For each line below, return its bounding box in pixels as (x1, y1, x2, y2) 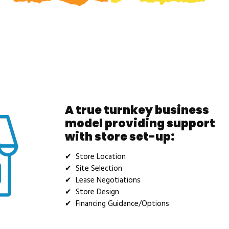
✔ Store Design (65, 186, 119, 198)
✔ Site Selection (65, 162, 122, 175)
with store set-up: (65, 128, 175, 145)
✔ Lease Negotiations (65, 174, 141, 187)
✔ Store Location (65, 150, 126, 163)
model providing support (65, 115, 215, 131)
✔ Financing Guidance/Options (65, 197, 169, 210)
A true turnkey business (65, 102, 209, 118)
